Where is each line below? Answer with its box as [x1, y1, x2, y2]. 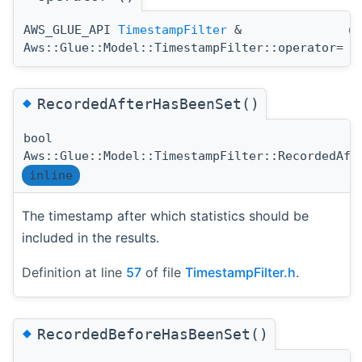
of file [141, 263, 185, 280]
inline [29, 167, 73, 183]
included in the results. [22, 229, 159, 246]
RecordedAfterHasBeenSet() [37, 95, 259, 112]
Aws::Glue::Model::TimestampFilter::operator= [23, 40, 343, 55]
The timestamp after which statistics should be [22, 207, 309, 224]
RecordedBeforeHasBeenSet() [37, 325, 268, 343]
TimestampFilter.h [185, 263, 296, 280]
